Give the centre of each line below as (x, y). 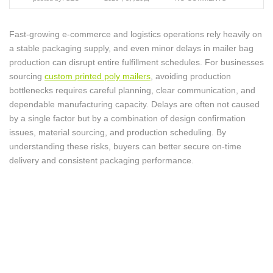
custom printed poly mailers (97, 76)
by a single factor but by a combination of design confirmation (127, 118)
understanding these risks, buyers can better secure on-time (125, 146)
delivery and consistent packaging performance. (101, 160)
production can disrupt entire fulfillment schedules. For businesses (136, 62)
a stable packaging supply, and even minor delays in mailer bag (131, 48)
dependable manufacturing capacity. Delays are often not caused (134, 104)
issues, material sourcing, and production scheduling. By (118, 132)
